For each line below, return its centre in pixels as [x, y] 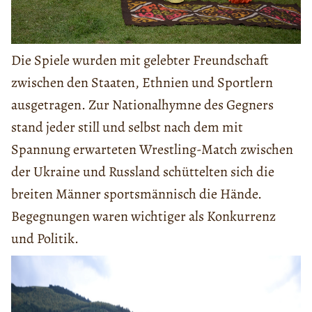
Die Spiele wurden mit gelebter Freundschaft [140, 61]
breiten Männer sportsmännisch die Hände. [136, 194]
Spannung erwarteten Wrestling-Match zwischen [152, 150]
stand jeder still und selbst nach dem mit [127, 127]
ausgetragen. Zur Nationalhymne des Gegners [142, 105]
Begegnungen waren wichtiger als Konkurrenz [143, 217]
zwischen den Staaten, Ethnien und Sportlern [142, 83]
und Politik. [45, 239]
